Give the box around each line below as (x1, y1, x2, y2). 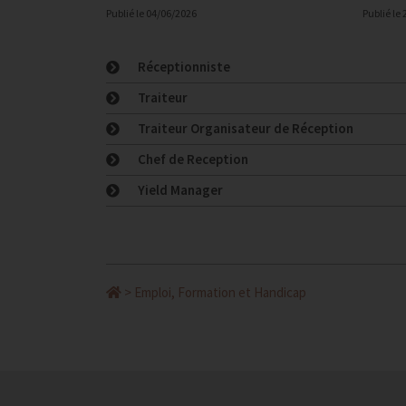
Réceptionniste (138, 57, 230, 75)
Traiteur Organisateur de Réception (138, 119, 353, 137)
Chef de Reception (138, 150, 248, 168)
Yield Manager (138, 180, 223, 198)
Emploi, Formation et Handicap (134, 283, 306, 301)
